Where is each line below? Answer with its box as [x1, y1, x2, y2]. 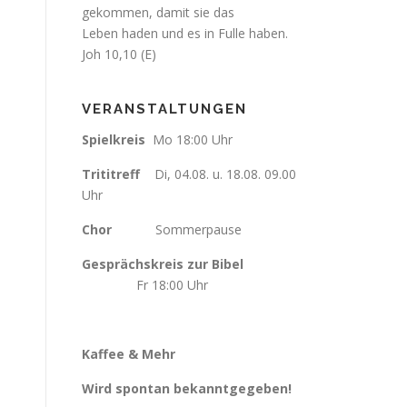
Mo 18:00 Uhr [149, 131, 236, 148]
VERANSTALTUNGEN [82, 101, 247, 117]
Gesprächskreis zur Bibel [82, 255, 243, 273]
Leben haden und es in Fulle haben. [82, 25, 288, 42]
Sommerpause [112, 221, 242, 238]
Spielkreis [82, 131, 149, 148]
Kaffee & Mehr [82, 345, 179, 362]
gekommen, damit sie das [82, 4, 234, 21]
